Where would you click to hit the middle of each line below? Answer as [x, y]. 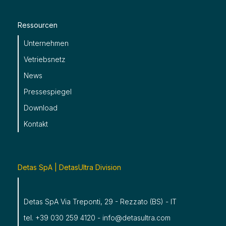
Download [40, 108]
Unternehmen [46, 43]
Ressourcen [38, 25]
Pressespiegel [47, 92]
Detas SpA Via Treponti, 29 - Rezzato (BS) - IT [100, 202]
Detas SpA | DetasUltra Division [69, 167]
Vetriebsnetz [44, 59]
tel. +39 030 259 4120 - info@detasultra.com [97, 218]
